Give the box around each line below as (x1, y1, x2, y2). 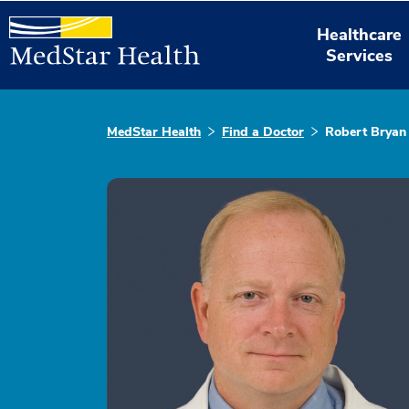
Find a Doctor (222, 123, 304, 141)
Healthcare (317, 23, 403, 46)
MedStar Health (107, 123, 201, 141)
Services (326, 44, 393, 67)
